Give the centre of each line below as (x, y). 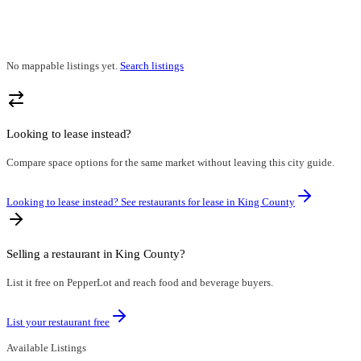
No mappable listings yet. (62, 65)
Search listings (152, 65)
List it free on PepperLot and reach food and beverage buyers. (140, 283)
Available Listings (46, 348)
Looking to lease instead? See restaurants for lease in (122, 202)
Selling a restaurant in (61, 254)
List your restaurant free (58, 322)
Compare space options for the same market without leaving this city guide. (170, 163)
